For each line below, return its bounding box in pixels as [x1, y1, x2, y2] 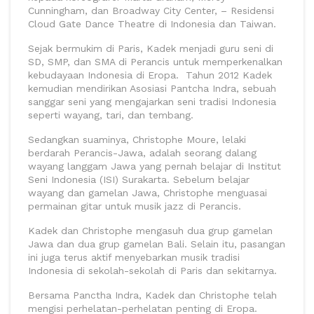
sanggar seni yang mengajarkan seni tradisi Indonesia [28, 96, 276, 108]
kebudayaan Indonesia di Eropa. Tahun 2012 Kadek [28, 69, 272, 81]
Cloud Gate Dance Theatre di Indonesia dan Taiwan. [28, 18, 276, 30]
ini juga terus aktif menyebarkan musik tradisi [28, 252, 240, 264]
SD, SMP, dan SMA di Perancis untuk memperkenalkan [28, 56, 282, 68]
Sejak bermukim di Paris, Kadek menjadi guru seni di [28, 43, 273, 55]
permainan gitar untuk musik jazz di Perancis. [28, 200, 241, 212]
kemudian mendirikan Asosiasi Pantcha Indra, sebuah [28, 83, 276, 95]
